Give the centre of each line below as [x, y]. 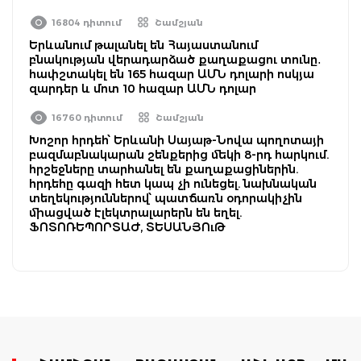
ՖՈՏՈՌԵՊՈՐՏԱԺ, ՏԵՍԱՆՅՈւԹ [127, 227]
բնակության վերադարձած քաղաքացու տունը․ [175, 59]
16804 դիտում [87, 22]
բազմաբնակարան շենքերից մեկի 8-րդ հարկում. [179, 154]
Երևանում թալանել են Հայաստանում [143, 45]
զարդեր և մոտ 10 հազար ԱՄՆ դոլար [143, 88]
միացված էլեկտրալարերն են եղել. [135, 212]
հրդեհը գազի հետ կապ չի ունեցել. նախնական [173, 183]
